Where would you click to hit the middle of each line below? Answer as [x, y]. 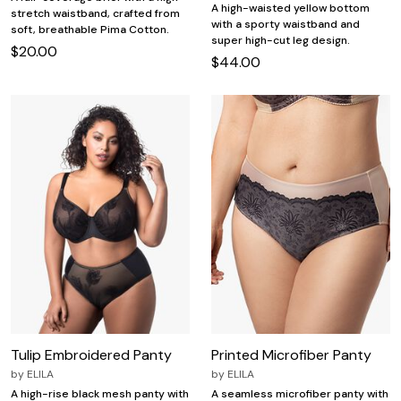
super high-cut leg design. [281, 41]
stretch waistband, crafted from [95, 13]
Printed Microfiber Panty [291, 354]
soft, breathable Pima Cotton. [90, 29]
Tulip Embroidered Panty [91, 354]
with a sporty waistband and [286, 25]
